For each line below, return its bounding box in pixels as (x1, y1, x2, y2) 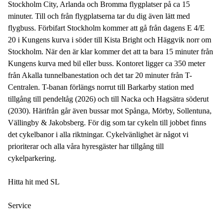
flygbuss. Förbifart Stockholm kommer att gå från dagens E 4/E (8, 24, 205, 32)
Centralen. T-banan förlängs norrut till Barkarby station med (8, 83, 194, 91)
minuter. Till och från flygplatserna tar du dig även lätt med (8, 12, 190, 20)
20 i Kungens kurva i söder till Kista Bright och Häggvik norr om (8, 36, 211, 44)
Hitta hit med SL (8, 178, 60, 186)
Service (8, 201, 31, 210)
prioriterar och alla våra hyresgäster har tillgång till (8, 142, 164, 150)
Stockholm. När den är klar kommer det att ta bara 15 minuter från (8, 47, 213, 56)
